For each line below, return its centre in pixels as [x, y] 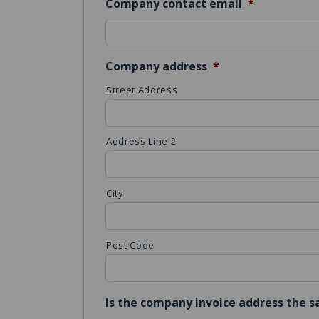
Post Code [130, 245]
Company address [156, 66]
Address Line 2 [141, 141]
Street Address [142, 89]
